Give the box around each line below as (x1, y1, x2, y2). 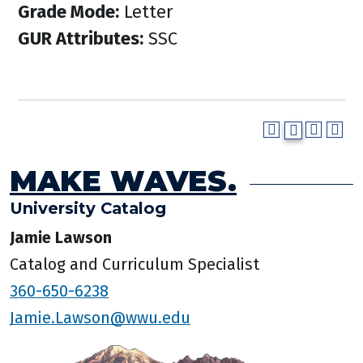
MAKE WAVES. (10, 163, 237, 198)
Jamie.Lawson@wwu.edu (10, 307, 190, 327)
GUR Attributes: (18, 28, 143, 49)
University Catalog (10, 198, 166, 218)
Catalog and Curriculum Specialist (10, 254, 259, 274)
